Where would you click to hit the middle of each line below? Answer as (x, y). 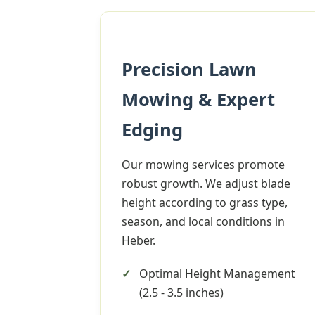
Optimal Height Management (217, 274)
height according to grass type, (205, 202)
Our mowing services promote (203, 165)
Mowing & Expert (198, 99)
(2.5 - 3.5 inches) (181, 292)
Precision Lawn (189, 69)
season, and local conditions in (203, 221)
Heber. (139, 240)
